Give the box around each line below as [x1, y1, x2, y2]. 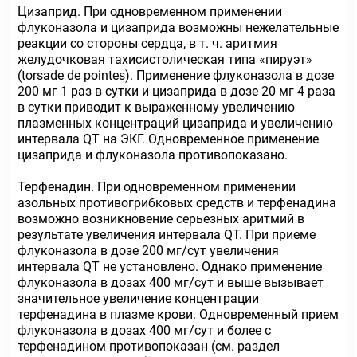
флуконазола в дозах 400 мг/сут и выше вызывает [18, 275, 324, 290]
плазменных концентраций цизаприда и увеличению [18, 116, 333, 131]
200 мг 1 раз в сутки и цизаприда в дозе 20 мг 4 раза [18, 84, 335, 99]
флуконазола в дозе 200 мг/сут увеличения [18, 243, 279, 258]
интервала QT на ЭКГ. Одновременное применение [18, 131, 319, 147]
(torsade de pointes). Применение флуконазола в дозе [18, 68, 334, 83]
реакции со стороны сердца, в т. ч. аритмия [18, 36, 277, 51]
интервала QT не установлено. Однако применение [18, 259, 322, 274]
